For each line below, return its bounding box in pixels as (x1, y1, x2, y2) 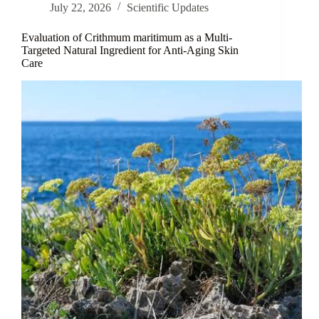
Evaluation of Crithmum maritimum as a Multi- (21, 31, 232, 44)
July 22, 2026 (50, 1, 111, 14)
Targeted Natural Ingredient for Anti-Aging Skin (21, 44, 239, 57)
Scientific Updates (127, 1, 209, 14)
